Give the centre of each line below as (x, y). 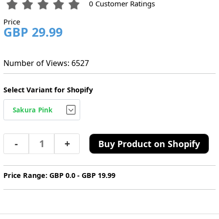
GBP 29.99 (33, 32)
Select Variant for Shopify (48, 90)
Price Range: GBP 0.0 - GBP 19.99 (59, 175)
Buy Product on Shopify (149, 144)
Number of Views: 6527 (46, 63)
